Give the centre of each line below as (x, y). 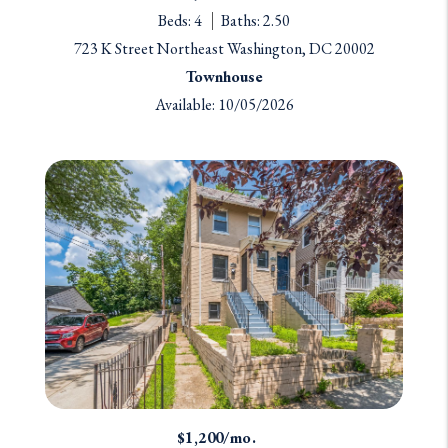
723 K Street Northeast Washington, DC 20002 (224, 48)
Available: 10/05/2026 (224, 104)
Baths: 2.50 (255, 20)
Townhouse (224, 76)
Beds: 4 (180, 20)
